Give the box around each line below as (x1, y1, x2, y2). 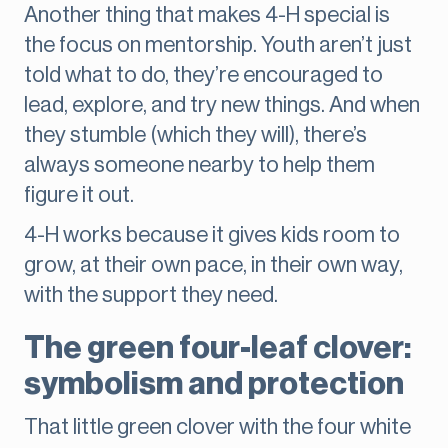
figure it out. (24, 184, 134, 207)
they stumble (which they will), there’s (24, 124, 367, 147)
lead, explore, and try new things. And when (24, 94, 420, 117)
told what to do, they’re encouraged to (24, 64, 383, 87)
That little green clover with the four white (24, 416, 411, 439)
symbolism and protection (24, 368, 404, 401)
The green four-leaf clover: (24, 332, 411, 365)
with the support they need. (24, 284, 278, 307)
